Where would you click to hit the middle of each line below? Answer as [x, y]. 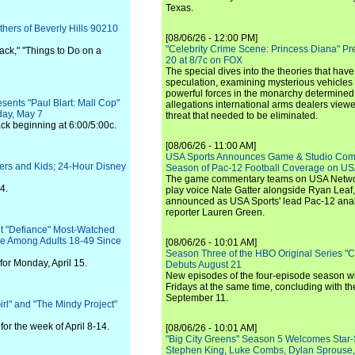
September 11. [197, 298]
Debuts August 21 [204, 265]
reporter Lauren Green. [215, 212]
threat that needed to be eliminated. [242, 116]
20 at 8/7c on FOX [204, 60]
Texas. [179, 8]
